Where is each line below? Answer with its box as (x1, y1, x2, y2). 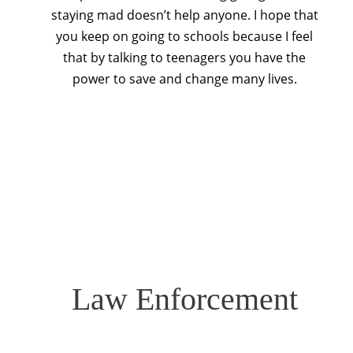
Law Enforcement (71, 281, 298, 317)
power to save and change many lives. (72, 70, 297, 88)
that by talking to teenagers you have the (63, 49, 306, 67)
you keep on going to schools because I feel (56, 28, 313, 46)
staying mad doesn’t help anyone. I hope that (50, 6, 318, 24)
